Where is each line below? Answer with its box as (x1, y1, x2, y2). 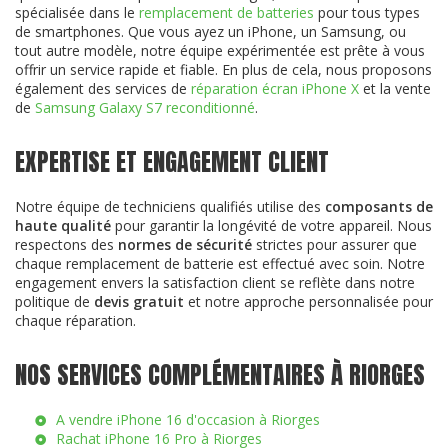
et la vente (359, 78, 431, 98)
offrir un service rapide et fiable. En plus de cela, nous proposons (15, 59, 432, 79)
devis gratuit (94, 291, 184, 311)
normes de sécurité (118, 234, 252, 254)
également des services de (15, 78, 191, 98)
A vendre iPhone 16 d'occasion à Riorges (56, 409, 320, 429)
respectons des (15, 234, 118, 254)
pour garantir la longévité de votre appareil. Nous (111, 215, 432, 235)
